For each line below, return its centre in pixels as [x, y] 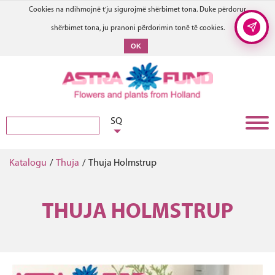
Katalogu [28, 163]
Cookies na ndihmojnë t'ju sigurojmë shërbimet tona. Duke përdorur [137, 10]
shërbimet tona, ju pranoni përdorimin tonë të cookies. [137, 28]
